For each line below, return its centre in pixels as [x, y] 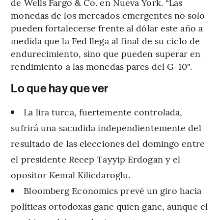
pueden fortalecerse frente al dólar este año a [107, 27]
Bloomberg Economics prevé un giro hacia [113, 190]
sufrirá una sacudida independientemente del [106, 127]
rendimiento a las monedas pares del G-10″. [102, 66]
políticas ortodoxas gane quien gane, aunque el [109, 206]
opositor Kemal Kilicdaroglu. [71, 174]
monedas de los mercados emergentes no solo [108, 15]
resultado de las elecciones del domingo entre [108, 143]
